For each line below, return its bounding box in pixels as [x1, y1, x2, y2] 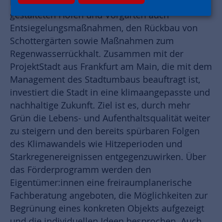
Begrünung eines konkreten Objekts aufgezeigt [10, 203, 204, 215]
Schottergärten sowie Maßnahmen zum [10, 35, 174, 47]
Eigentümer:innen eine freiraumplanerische [10, 177, 192, 189]
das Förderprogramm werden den [10, 164, 151, 176]
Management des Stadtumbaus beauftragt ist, [10, 74, 200, 86]
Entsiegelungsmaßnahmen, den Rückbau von [10, 22, 198, 34]
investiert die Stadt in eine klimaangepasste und [10, 87, 210, 99]
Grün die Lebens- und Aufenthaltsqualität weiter [10, 112, 210, 124]
